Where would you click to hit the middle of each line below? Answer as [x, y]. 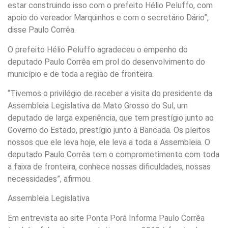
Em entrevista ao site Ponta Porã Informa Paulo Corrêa [106, 218]
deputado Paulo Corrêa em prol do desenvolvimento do [106, 62]
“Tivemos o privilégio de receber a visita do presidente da [110, 94]
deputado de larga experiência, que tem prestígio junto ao [111, 118]
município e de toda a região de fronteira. [81, 74]
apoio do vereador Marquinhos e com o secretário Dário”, [108, 18]
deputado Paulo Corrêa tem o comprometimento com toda [113, 155]
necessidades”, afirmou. [50, 179]
